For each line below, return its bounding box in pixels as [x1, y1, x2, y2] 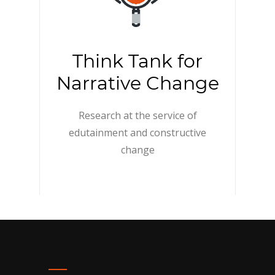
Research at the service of [78, 109, 197, 122]
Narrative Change [56, 72, 219, 95]
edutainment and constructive [69, 126, 206, 139]
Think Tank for [72, 50, 203, 72]
